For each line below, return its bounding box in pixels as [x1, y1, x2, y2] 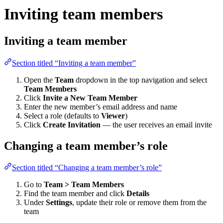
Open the [24, 75, 55, 84]
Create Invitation [43, 120, 101, 129]
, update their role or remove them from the [72, 198, 207, 207]
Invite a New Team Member [43, 93, 137, 102]
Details [126, 189, 149, 198]
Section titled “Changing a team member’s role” [12, 163, 162, 172]
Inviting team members [4, 5, 163, 23]
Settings [46, 198, 72, 207]
